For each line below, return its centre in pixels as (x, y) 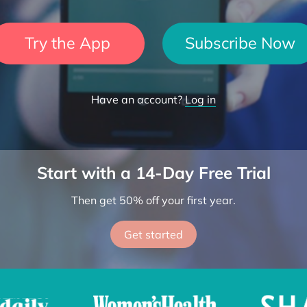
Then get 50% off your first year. (153, 200)
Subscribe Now (240, 43)
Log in (200, 99)
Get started (153, 234)
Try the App (67, 43)
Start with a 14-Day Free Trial (153, 173)
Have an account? (138, 99)
